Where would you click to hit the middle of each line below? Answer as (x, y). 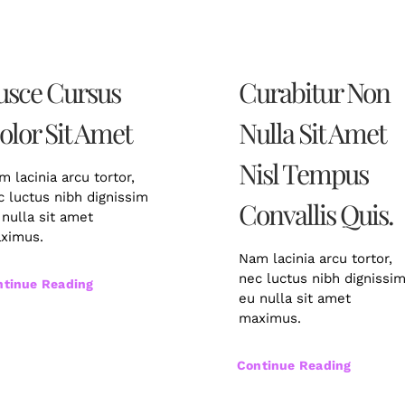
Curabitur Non (314, 93)
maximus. (270, 319)
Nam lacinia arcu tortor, (316, 259)
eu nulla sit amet (295, 299)
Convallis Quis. (316, 215)
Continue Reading (294, 366)
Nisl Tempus (303, 174)
